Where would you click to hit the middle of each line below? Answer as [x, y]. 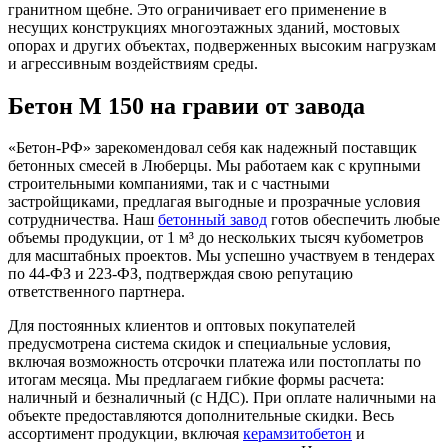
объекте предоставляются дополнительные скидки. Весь [201, 416]
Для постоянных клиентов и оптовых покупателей [182, 326]
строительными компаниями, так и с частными [169, 184]
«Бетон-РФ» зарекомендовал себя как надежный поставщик [212, 148]
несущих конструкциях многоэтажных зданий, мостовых [204, 27]
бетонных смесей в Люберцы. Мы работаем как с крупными [214, 166]
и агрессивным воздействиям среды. [133, 63]
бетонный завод [212, 220]
